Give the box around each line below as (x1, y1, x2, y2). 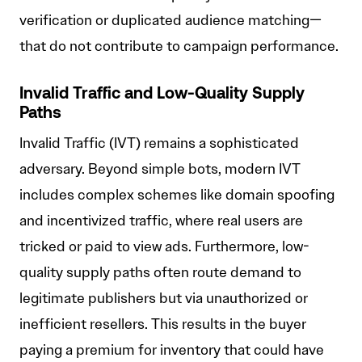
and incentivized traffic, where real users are (19, 212, 303, 230)
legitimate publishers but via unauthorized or (19, 289, 308, 308)
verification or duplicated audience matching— (19, 11, 322, 30)
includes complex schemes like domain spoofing (19, 186, 335, 204)
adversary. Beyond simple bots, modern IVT (19, 160, 301, 179)
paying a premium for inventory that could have (19, 341, 324, 360)
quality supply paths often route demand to (19, 263, 301, 282)
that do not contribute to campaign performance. (19, 37, 339, 56)
